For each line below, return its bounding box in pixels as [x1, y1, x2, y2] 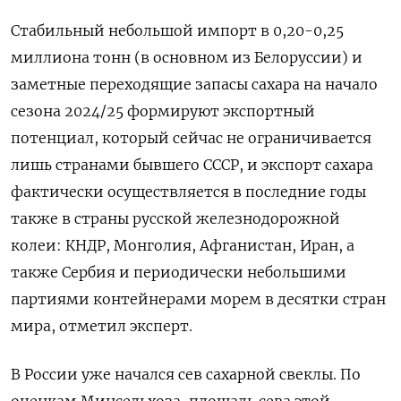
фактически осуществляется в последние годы [11, 182, 366, 200]
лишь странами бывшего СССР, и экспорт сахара [11, 155, 373, 174]
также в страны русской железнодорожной [11, 209, 340, 227]
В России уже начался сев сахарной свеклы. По [11, 364, 361, 383]
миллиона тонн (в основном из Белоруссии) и [11, 47, 363, 66]
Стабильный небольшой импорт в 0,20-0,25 [11, 21, 344, 39]
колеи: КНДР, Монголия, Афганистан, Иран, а [11, 235, 354, 254]
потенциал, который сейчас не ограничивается [11, 128, 371, 147]
